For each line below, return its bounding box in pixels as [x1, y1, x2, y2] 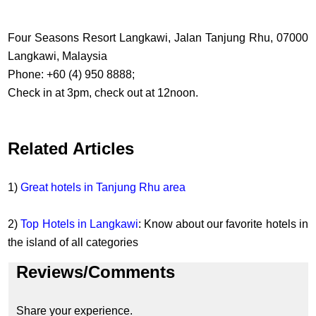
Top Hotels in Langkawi [20, 218, 138, 231]
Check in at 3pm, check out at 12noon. [8, 87, 202, 99]
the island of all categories [8, 236, 142, 249]
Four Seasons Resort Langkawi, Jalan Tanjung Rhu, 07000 [8, 32, 308, 44]
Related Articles [8, 139, 135, 159]
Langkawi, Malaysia [8, 50, 111, 63]
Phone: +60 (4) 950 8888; [8, 68, 138, 81]
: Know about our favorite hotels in [138, 218, 308, 231]
